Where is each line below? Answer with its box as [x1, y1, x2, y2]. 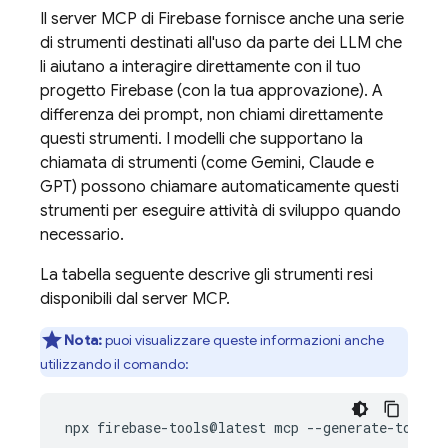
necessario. [40, 225, 124, 245]
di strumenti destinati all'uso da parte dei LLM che [40, 33, 402, 53]
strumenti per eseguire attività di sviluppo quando [40, 201, 401, 221]
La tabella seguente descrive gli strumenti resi [40, 265, 373, 285]
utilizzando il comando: [40, 355, 189, 373]
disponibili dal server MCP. [40, 289, 230, 309]
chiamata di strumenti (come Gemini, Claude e [40, 153, 374, 173]
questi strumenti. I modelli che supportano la [40, 129, 363, 149]
